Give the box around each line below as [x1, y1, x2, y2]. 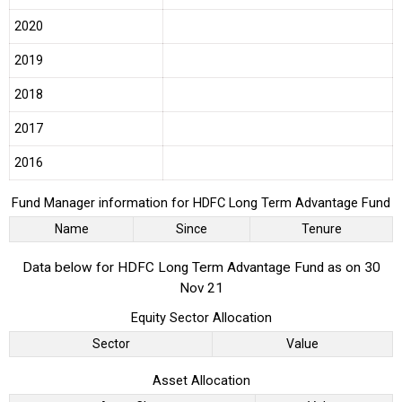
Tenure [301, 222, 342, 237]
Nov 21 [179, 280, 223, 296]
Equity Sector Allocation [130, 310, 272, 326]
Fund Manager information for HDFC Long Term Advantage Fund [12, 195, 390, 212]
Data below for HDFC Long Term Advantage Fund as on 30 [22, 259, 380, 275]
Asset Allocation [152, 371, 250, 389]
